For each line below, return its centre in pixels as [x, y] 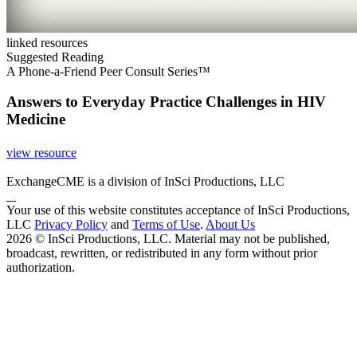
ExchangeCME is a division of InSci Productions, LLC [145, 181]
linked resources [47, 42]
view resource [41, 152]
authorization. [41, 267]
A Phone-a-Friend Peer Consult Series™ [108, 71]
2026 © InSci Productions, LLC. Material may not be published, [168, 238]
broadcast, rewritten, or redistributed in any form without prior [162, 253]
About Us [230, 224]
